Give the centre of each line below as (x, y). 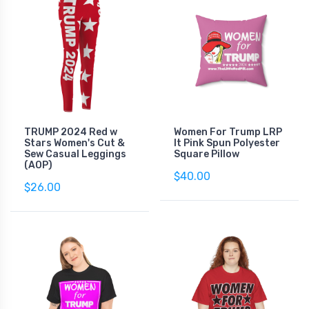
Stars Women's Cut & (74, 143)
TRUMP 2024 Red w (71, 132)
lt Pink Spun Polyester (227, 143)
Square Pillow (207, 154)
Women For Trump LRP (228, 132)
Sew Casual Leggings (75, 154)
